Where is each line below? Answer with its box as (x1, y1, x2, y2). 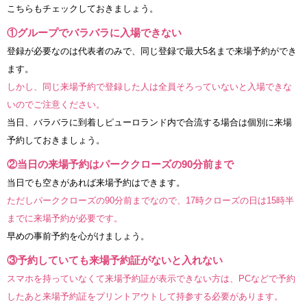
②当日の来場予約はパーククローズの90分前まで (7, 158, 234, 171)
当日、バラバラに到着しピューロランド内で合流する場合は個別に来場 (7, 117, 292, 128)
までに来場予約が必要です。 (7, 213, 123, 224)
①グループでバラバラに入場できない (7, 27, 182, 39)
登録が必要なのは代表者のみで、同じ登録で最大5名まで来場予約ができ (7, 46, 297, 57)
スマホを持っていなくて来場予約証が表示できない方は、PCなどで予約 (7, 273, 295, 284)
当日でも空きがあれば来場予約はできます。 (7, 177, 185, 188)
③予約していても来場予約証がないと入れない (7, 254, 223, 267)
